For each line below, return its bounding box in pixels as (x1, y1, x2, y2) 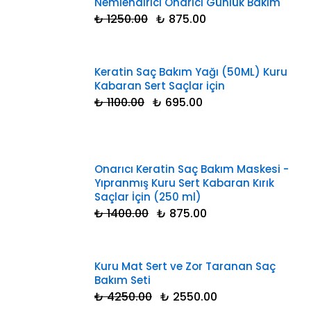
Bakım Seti (94, 272, 151, 287)
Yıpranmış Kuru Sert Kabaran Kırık (94, 175, 274, 190)
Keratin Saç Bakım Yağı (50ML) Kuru (94, 64, 287, 79)
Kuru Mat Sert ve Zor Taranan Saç (94, 258, 276, 274)
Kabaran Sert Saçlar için (94, 78, 225, 93)
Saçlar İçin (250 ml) (94, 189, 201, 204)
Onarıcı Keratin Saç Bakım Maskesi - (94, 161, 289, 176)
